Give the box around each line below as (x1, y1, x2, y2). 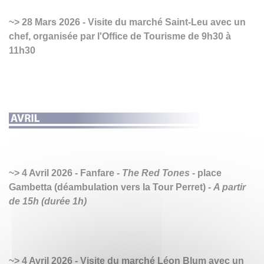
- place (190, 168, 222, 179)
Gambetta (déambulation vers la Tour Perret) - (9, 182, 213, 193)
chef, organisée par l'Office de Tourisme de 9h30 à (9, 31, 231, 42)
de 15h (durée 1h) (9, 196, 87, 207)
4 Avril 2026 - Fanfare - (19, 168, 122, 179)
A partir (213, 182, 246, 193)
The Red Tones (122, 168, 190, 179)
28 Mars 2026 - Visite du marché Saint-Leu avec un (19, 17, 246, 28)
